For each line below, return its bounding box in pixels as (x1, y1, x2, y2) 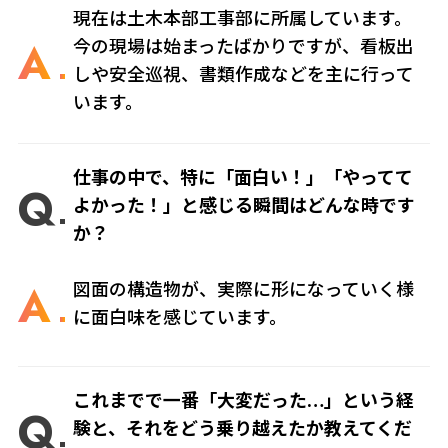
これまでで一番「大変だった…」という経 (73, 388, 415, 415)
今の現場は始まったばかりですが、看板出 (73, 33, 415, 60)
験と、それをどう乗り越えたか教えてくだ (73, 416, 413, 443)
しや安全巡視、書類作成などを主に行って (73, 61, 415, 88)
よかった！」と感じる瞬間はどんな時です (73, 193, 416, 220)
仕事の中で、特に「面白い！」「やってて (73, 165, 414, 192)
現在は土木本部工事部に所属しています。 (73, 5, 413, 32)
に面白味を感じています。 (73, 305, 288, 332)
